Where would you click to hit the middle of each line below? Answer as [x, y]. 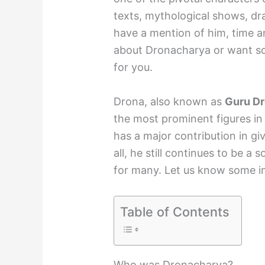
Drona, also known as [169, 101]
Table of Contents [175, 211]
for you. [133, 67]
